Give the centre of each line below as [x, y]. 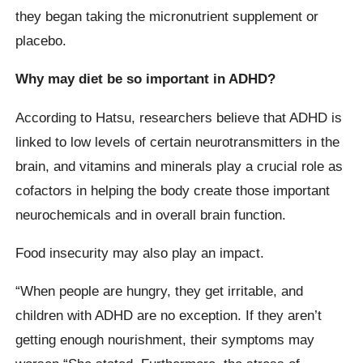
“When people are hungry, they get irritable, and [160, 291]
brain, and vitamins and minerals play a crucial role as [179, 166]
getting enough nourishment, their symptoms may [165, 340]
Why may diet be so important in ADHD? [146, 79]
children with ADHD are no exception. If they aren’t [169, 316]
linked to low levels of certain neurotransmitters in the [178, 141]
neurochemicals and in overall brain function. [151, 214]
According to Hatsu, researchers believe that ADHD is [179, 117]
